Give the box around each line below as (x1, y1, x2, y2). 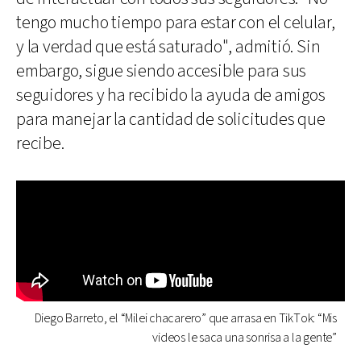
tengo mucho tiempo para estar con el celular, (16, 10, 336, 35)
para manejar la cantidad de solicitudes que (16, 107, 326, 131)
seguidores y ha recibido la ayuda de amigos (16, 83, 326, 107)
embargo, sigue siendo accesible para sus (16, 59, 307, 83)
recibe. (16, 131, 64, 156)
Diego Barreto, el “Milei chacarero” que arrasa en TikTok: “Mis (34, 309, 337, 327)
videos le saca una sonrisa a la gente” (152, 329, 337, 346)
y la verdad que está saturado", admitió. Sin (16, 35, 321, 59)
